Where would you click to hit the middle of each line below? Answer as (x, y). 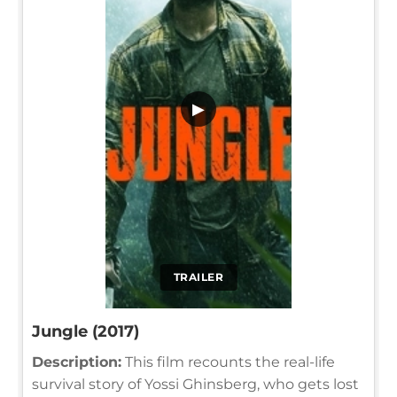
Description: (77, 362)
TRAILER (198, 276)
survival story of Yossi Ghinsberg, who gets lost (195, 384)
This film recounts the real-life (228, 362)
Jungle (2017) (86, 331)
